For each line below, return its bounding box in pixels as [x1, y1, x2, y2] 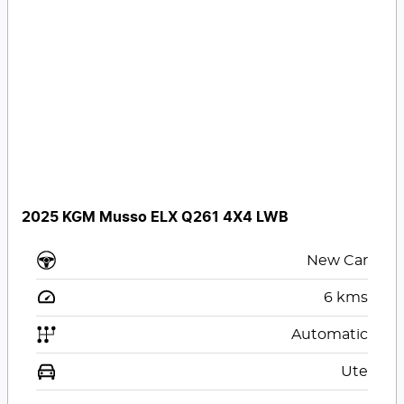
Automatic [290, 326, 368, 342]
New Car [306, 252, 368, 268]
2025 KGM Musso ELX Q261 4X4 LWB [22, 209, 289, 225]
